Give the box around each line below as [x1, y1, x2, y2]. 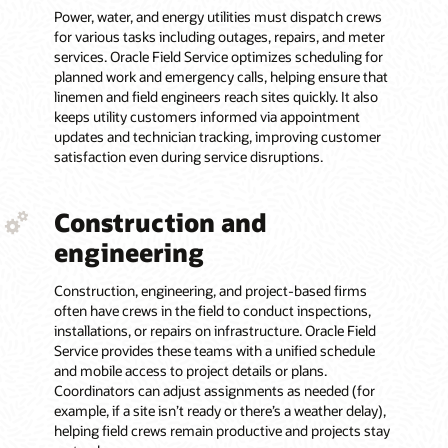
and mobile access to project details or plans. [53, 361, 327, 381]
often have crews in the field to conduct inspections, [53, 301, 371, 321]
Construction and [53, 206, 267, 239]
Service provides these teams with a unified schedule [53, 341, 375, 361]
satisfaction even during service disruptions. [53, 147, 323, 167]
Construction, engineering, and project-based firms [53, 281, 367, 301]
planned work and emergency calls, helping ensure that [53, 67, 388, 87]
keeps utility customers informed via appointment [53, 107, 360, 127]
